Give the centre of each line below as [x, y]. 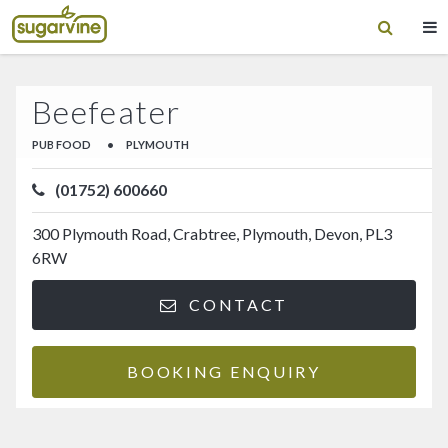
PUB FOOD [61, 145]
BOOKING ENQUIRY [224, 371]
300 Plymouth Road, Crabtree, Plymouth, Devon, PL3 [212, 234]
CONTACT [236, 304]
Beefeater [106, 111]
